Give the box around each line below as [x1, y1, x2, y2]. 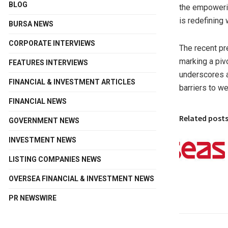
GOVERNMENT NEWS [9, 117, 79, 125]
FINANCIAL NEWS [9, 97, 67, 106]
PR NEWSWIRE [9, 194, 56, 203]
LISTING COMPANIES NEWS [9, 155, 101, 164]
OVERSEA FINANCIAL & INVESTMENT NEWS [9, 175, 154, 183]
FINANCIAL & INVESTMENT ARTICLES [9, 78, 135, 87]
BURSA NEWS [9, 20, 53, 28]
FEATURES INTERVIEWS [9, 59, 88, 67]
